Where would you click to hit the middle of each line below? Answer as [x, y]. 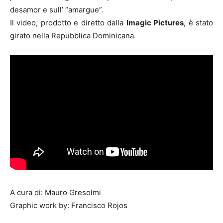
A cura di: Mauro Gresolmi [56, 193]
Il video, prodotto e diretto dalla [68, 22]
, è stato [199, 22]
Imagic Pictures [155, 22]
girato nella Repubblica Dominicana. [73, 35]
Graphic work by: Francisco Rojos [69, 206]
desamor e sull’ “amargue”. [57, 9]
